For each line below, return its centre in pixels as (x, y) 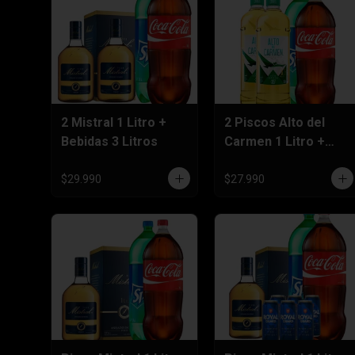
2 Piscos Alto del (275, 122)
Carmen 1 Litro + (275, 141)
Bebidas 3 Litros (109, 141)
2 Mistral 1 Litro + (114, 122)
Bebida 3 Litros (269, 160)
